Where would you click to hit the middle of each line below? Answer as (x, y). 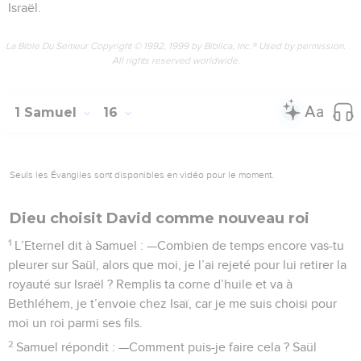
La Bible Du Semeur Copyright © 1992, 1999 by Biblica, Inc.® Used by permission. (176, 46)
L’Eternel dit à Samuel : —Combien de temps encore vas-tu (180, 245)
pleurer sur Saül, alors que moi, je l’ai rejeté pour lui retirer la (177, 265)
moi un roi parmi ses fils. (75, 323)
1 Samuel (48, 112)
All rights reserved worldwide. (176, 60)
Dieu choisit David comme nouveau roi (160, 218)
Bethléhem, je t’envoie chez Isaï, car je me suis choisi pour (172, 303)
